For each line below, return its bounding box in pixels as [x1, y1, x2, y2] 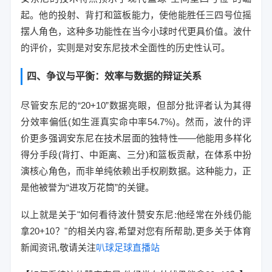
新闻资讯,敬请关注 [20, 242, 96, 253]
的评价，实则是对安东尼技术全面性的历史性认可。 [20, 42, 230, 53]
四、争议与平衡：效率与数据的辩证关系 [26, 71, 202, 81]
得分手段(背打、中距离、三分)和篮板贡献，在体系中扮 [20, 149, 252, 160]
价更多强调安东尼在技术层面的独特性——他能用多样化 [20, 133, 252, 143]
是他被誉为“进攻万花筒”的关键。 [20, 182, 154, 192]
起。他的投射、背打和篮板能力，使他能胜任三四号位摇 [20, 10, 252, 20]
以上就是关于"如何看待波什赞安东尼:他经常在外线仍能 [20, 209, 252, 220]
